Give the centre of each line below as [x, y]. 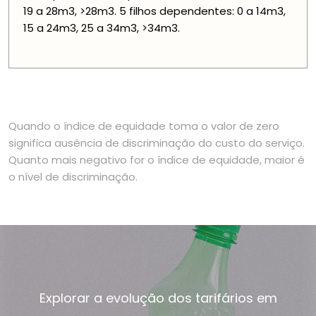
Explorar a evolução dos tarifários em [158, 298]
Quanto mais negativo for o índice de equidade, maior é [157, 160]
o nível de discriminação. [73, 177]
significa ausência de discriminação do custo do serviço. [157, 143]
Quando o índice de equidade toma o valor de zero [144, 126]
